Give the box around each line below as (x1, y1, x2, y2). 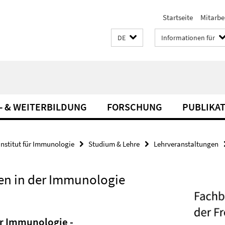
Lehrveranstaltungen (154, 139, 218, 149)
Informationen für (161, 33, 215, 42)
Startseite (163, 13, 193, 22)
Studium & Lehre (88, 139, 140, 149)
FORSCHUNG (107, 100, 162, 113)
